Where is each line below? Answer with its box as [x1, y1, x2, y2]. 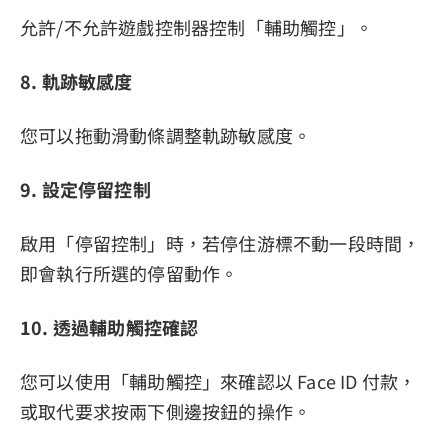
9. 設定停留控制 [20, 175, 151, 202]
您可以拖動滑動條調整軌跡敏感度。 [20, 121, 312, 148]
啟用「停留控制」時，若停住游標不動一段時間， [20, 229, 421, 256]
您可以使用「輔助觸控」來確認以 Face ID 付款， [20, 367, 417, 394]
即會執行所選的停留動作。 [20, 259, 239, 286]
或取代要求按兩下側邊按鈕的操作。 [20, 397, 312, 424]
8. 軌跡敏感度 [20, 67, 133, 94]
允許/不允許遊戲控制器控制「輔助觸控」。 [20, 13, 374, 40]
